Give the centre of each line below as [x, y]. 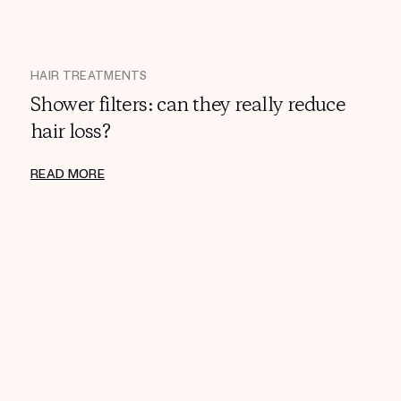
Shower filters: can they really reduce [188, 105]
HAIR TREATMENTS [89, 76]
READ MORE [68, 174]
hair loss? [71, 132]
